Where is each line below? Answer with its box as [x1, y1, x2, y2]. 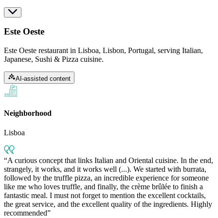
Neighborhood [4, 109, 52, 118]
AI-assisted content [16, 75, 71, 83]
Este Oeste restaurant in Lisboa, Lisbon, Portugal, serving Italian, [4, 46, 203, 55]
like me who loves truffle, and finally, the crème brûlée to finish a [4, 182, 203, 191]
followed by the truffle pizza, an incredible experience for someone [4, 173, 209, 182]
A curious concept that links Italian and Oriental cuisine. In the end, [7, 156, 213, 164]
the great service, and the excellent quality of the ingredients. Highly [4, 200, 212, 208]
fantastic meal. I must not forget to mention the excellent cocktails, [4, 191, 206, 200]
